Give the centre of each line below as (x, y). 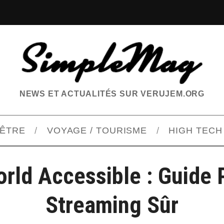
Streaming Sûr (112, 205)
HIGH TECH (195, 131)
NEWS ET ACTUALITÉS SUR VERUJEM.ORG (112, 94)
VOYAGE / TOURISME (97, 131)
